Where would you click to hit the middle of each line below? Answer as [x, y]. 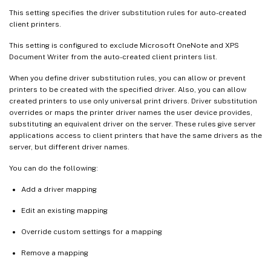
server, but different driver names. [69, 147]
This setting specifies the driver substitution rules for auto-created [128, 12]
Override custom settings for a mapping [92, 231]
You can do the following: [54, 168]
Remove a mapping [55, 253]
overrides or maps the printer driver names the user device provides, [131, 112]
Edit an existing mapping [64, 210]
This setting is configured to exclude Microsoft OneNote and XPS [124, 45]
